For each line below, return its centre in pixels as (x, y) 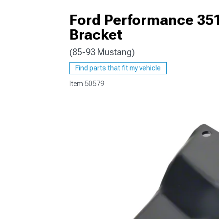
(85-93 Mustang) (102, 52)
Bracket (96, 34)
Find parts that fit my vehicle (118, 68)
